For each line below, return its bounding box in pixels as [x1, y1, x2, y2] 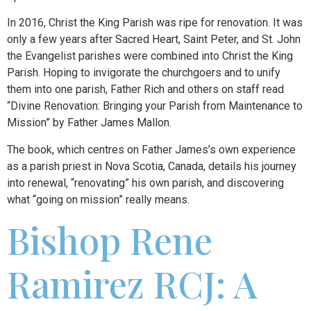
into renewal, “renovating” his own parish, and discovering [7, 176, 284, 190]
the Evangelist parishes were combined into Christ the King [7, 49, 293, 63]
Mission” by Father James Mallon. [7, 116, 171, 130]
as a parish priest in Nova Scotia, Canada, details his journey [7, 159, 296, 173]
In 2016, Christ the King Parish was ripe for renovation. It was [7, 16, 303, 30]
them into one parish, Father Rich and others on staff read [7, 83, 284, 96]
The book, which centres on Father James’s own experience [7, 142, 296, 156]
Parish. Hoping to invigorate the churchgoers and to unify [7, 66, 280, 80]
